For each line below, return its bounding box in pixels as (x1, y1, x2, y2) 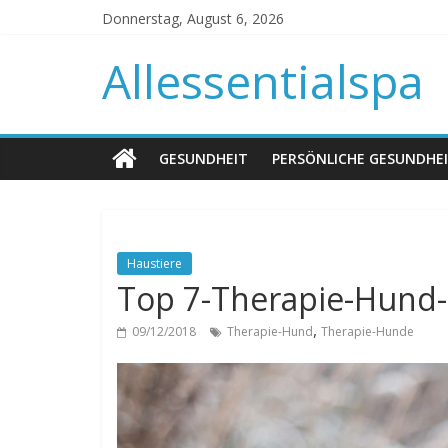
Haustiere (127, 255, 182, 272)
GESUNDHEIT (159, 149, 248, 168)
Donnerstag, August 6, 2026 (102, 9, 284, 28)
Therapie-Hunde (321, 323, 414, 340)
